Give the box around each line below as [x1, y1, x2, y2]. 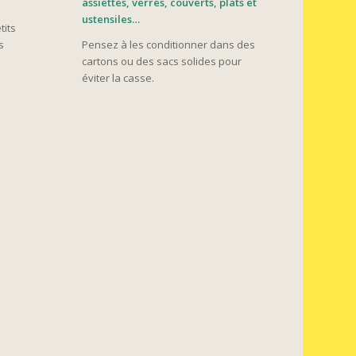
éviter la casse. [82, 70, 155, 85]
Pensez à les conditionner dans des [82, 37, 256, 52]
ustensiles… [82, 11, 141, 26]
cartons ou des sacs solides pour [82, 53, 242, 68]
